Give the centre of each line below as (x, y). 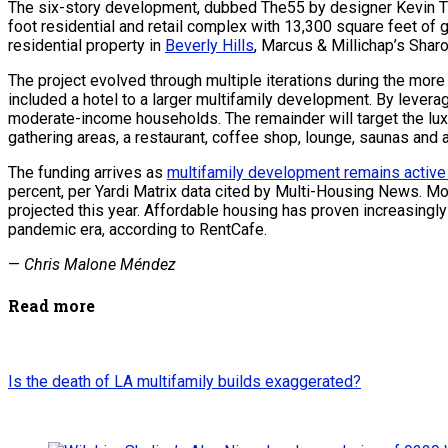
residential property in (86, 45)
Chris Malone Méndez (100, 264)
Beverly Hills (209, 45)
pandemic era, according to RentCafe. (137, 229)
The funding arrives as (87, 172)
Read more (51, 305)
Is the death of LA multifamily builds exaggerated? (184, 382)
